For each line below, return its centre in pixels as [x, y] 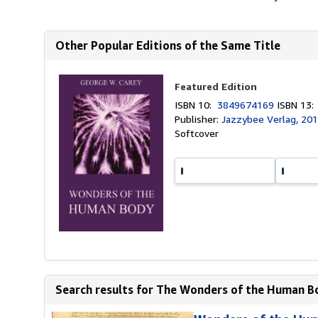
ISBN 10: [196, 105]
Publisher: [198, 119]
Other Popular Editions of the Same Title [168, 45]
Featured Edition [216, 86]
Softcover [197, 133]
